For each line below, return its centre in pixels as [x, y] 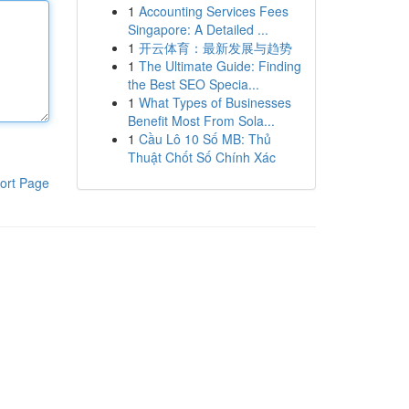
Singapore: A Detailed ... [198, 29]
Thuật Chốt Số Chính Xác [201, 157]
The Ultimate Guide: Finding [220, 66]
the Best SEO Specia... [193, 84]
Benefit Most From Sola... [201, 121]
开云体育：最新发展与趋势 [215, 47]
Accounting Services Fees [213, 11]
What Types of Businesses [215, 102]
